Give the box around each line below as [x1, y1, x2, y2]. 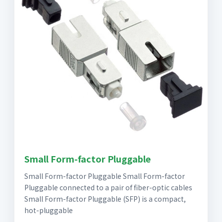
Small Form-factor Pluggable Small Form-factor [24, 171, 185, 181]
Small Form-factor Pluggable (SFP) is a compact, [24, 194, 186, 204]
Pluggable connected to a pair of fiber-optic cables [24, 182, 192, 193]
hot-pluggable [24, 205, 73, 216]
